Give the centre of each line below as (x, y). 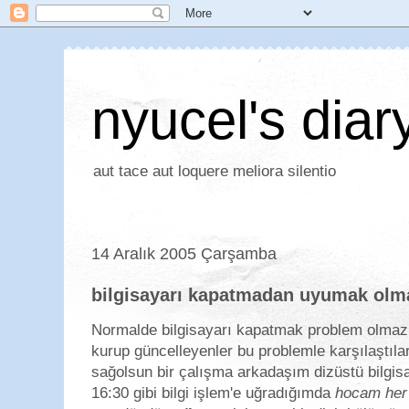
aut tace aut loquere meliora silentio (215, 171)
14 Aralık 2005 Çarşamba (184, 253)
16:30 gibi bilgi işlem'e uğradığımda (213, 393)
